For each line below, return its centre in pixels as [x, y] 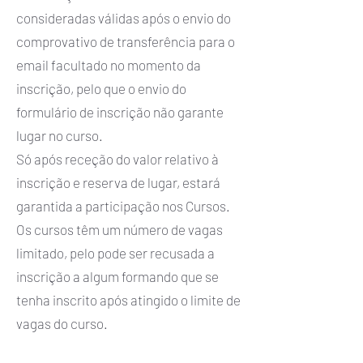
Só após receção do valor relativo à [117, 159]
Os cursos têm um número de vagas [120, 229]
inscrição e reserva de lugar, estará [118, 182]
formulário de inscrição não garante [120, 112]
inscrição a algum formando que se [117, 276]
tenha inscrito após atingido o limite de [128, 300]
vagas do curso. [63, 323]
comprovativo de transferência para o [126, 41]
